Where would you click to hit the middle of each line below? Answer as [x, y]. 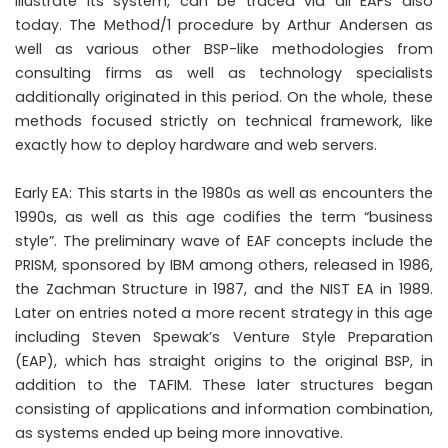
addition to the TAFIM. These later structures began [224, 384]
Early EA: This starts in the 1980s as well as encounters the [224, 192]
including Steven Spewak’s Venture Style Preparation [224, 336]
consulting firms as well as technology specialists [224, 72]
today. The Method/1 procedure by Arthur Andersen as [224, 24]
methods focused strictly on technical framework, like [224, 120]
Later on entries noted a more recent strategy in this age [224, 312]
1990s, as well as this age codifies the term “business [224, 216]
